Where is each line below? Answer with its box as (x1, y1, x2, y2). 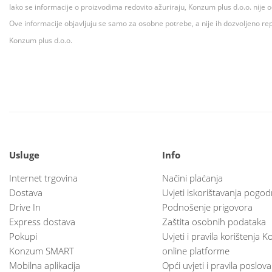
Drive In (9, 200, 41, 213)
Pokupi (9, 229, 37, 242)
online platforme (162, 244, 229, 257)
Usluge (9, 148, 39, 161)
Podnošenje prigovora (162, 200, 253, 213)
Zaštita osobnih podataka (162, 215, 266, 228)
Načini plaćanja (162, 171, 223, 184)
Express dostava (9, 215, 75, 228)
